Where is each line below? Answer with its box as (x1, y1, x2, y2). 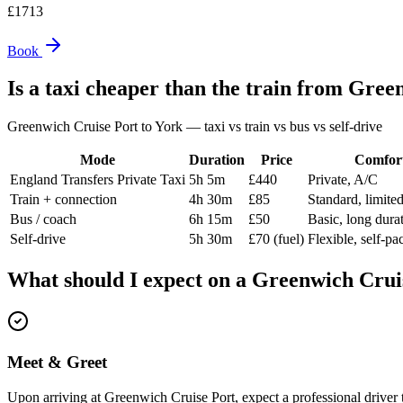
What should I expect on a (7, 268, 252, 292)
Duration (189, 152, 245, 168)
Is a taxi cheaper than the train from (7, 76, 348, 101)
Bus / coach (10, 211, 76, 228)
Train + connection (10, 192, 117, 208)
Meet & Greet (7, 352, 107, 372)
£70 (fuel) (248, 231, 304, 247)
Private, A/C (308, 172, 378, 188)
